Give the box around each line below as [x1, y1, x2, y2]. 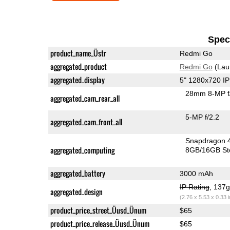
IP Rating [179, 182, 209, 191]
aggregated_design [50, 186, 103, 197]
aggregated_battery [50, 167, 105, 179]
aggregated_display [50, 74, 105, 85]
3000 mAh [179, 169, 213, 178]
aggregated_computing [50, 144, 114, 156]
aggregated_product [50, 61, 107, 72]
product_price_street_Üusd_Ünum [50, 204, 146, 216]
